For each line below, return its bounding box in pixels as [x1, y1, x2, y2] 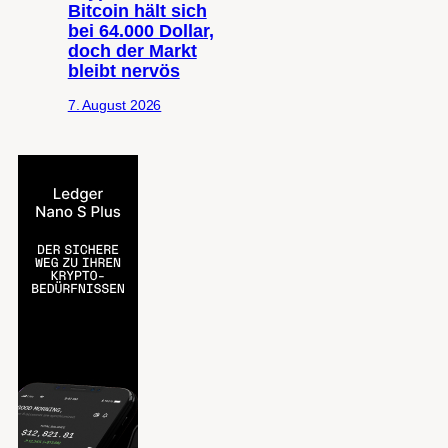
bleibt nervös [67, 60, 180, 81]
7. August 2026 [67, 96, 162, 113]
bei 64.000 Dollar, [67, 20, 214, 41]
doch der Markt [67, 40, 197, 61]
